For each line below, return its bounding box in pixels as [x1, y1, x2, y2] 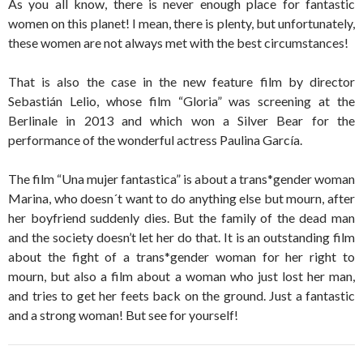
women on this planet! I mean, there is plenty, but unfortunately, [8, 15, 355, 31]
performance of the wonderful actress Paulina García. [8, 132, 302, 147]
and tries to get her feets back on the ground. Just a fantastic [8, 288, 355, 303]
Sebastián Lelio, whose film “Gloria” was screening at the [8, 93, 355, 109]
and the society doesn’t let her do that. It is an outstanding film [8, 229, 355, 245]
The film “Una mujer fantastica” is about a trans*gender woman [8, 171, 355, 186]
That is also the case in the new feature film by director [8, 74, 355, 89]
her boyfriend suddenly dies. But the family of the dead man [8, 210, 355, 225]
